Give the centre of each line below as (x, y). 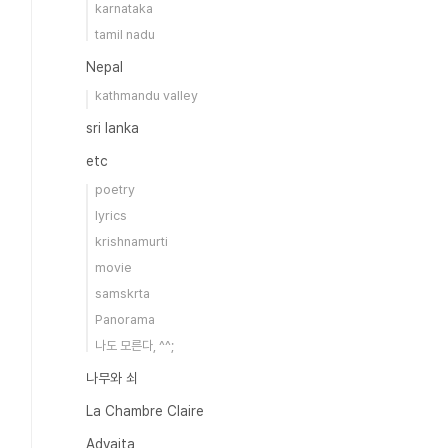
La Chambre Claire (145, 411)
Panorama (125, 319)
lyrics (111, 215)
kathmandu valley (146, 95)
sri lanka (112, 128)
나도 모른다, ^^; (134, 345)
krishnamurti (131, 241)
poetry (115, 189)
